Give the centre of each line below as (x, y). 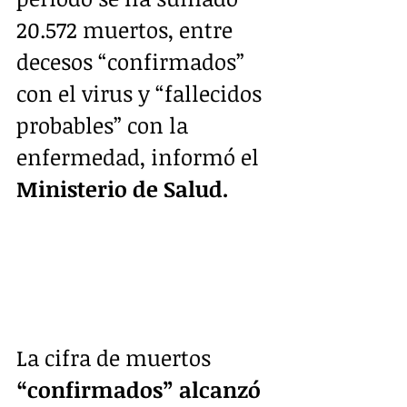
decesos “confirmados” (133, 62)
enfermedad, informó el (140, 157)
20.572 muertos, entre (127, 30)
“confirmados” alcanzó (141, 389)
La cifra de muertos (116, 357)
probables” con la (105, 125)
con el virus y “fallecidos (142, 94)
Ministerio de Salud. (123, 189)
